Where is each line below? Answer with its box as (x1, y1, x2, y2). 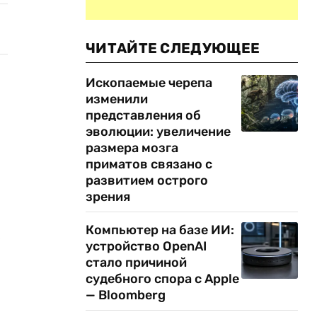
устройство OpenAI (86, 238, 207, 254)
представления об (86, 108, 201, 123)
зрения (86, 189, 130, 204)
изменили (86, 91, 148, 107)
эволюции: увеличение (86, 124, 231, 139)
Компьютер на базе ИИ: (86, 222, 234, 238)
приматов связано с (86, 156, 212, 172)
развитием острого (86, 173, 208, 188)
